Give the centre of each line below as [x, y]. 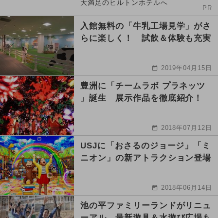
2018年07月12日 [187, 127]
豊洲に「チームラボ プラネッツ [143, 86]
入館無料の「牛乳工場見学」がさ [146, 26]
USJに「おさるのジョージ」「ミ [146, 145]
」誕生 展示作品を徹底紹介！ [142, 98]
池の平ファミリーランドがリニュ [146, 205]
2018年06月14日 [187, 187]
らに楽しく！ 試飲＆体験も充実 [146, 38]
